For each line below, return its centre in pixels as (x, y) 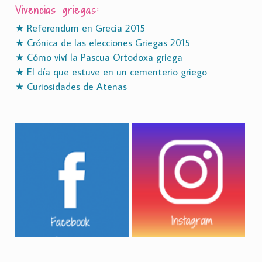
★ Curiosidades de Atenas (71, 86)
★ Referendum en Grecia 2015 (80, 28)
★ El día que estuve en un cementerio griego (111, 72)
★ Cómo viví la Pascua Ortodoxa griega (99, 57)
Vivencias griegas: (57, 10)
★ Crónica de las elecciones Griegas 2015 (103, 42)
